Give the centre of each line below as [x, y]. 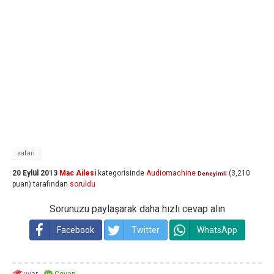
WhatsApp [217, 230]
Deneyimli [212, 173]
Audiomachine [171, 173]
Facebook [75, 230]
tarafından [50, 184]
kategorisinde [120, 173]
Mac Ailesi [78, 173]
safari [26, 153]
